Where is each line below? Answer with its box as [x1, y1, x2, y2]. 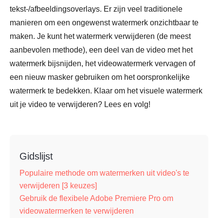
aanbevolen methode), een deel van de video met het [10, 46, 193, 54]
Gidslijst [19, 151, 53, 162]
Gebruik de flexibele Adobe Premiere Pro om [19, 194, 173, 202]
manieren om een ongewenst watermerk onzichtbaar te [10, 18, 199, 27]
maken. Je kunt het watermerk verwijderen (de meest [10, 32, 191, 40]
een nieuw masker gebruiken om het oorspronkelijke [10, 73, 190, 81]
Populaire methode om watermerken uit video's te [19, 169, 189, 177]
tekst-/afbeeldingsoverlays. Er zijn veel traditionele [10, 5, 182, 13]
